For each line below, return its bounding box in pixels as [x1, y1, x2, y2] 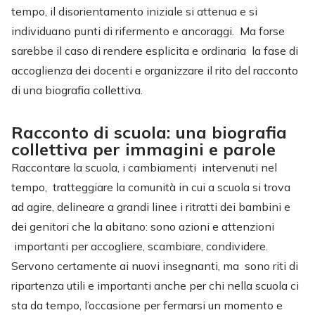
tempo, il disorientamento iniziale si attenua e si [11, 4, 257, 18]
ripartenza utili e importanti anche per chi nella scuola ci [11, 278, 299, 292]
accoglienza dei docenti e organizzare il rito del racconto [11, 63, 298, 77]
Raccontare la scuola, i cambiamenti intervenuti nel [11, 160, 277, 174]
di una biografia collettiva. [11, 82, 143, 97]
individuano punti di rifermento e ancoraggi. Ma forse [11, 23, 285, 38]
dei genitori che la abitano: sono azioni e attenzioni [11, 219, 274, 233]
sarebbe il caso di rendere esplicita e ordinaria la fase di [11, 43, 298, 58]
